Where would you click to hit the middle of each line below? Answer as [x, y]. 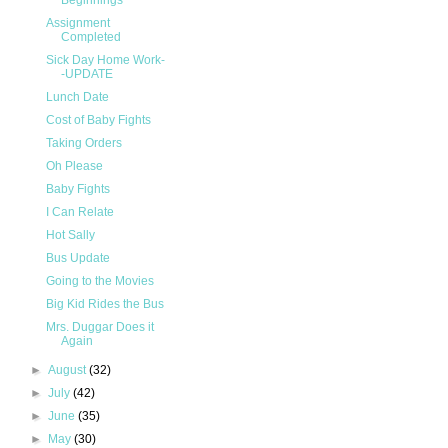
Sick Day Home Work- [105, 60]
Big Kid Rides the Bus [104, 304]
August [69, 370]
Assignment [77, 23]
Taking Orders [83, 143]
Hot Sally [70, 235]
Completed [90, 37]
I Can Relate [79, 212]
